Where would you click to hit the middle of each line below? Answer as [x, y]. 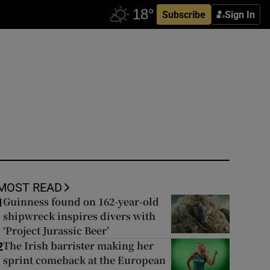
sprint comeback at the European [84, 260]
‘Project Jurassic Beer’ [56, 231]
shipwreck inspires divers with [79, 216]
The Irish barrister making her [78, 246]
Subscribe [184, 14]
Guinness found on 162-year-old [81, 202]
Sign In [240, 14]
